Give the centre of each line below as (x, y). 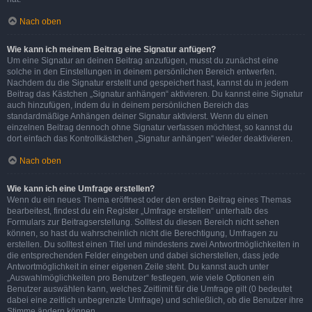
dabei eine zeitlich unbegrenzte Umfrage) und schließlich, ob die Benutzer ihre (155, 300)
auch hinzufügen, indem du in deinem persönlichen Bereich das (128, 105)
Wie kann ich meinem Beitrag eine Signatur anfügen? (111, 49)
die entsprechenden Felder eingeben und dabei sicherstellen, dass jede (143, 255)
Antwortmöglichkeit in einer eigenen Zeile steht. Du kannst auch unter (138, 266)
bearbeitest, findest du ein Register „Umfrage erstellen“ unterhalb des (138, 211)
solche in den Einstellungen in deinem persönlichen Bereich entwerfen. (142, 71)
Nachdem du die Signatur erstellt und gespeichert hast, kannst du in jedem (148, 83)
